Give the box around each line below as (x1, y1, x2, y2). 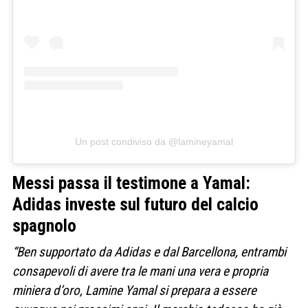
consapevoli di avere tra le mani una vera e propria (12, 263, 268, 280)
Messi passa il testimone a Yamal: (12, 173, 250, 194)
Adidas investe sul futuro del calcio (12, 194, 258, 215)
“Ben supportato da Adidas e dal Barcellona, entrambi (12, 244, 286, 261)
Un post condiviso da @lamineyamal (75, 135, 233, 147)
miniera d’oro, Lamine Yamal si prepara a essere (12, 283, 256, 299)
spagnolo (12, 215, 76, 236)
